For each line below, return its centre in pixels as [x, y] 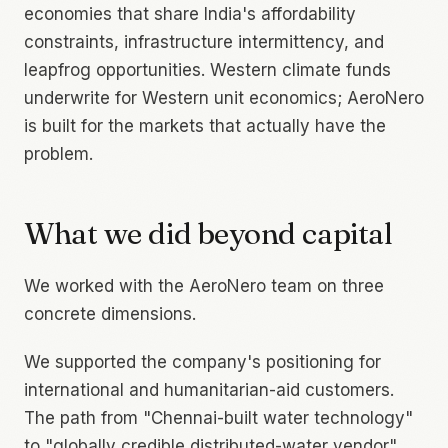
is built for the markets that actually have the [205, 125]
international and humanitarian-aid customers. [209, 389]
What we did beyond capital [208, 233]
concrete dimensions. [110, 313]
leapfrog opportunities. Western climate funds [207, 69]
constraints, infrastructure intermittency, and [204, 41]
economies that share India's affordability [190, 13]
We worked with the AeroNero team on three [204, 285]
